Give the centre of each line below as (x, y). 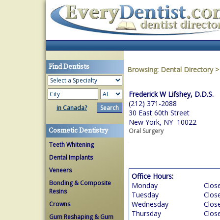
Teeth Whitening (71, 145)
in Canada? (72, 108)
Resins (58, 191)
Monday (145, 185)
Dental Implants (71, 157)
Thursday (146, 213)
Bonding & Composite (80, 183)
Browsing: (144, 69)
